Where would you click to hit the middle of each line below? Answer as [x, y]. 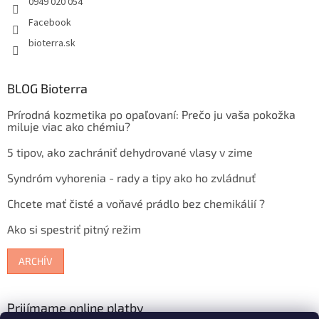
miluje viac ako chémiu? [69, 126]
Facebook [50, 22]
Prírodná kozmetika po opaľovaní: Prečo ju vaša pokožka [151, 114]
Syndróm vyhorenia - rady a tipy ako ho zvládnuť [131, 177]
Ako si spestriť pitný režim [74, 229]
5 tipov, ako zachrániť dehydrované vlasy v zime [130, 152]
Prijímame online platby [75, 307]
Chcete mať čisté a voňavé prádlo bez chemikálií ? [136, 203]
